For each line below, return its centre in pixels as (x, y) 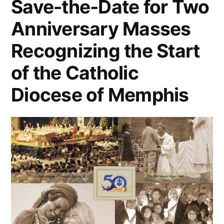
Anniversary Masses (101, 28)
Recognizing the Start (105, 50)
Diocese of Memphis (100, 94)
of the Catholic (75, 72)
